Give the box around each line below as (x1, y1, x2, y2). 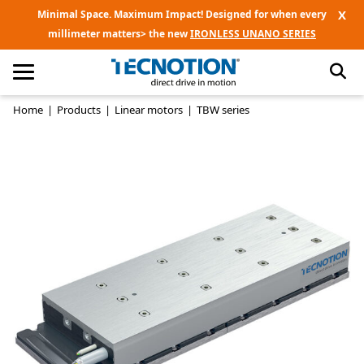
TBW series (197, 102, 249, 117)
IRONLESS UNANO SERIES (190, 27, 316, 41)
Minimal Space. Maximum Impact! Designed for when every (37, 7, 327, 22)
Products (57, 102, 101, 117)
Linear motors (115, 102, 183, 117)
